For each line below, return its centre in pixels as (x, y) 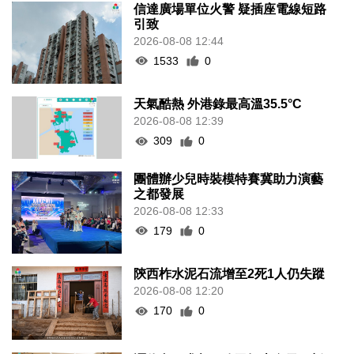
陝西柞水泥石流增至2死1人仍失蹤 (230, 274)
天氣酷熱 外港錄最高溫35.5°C (218, 104)
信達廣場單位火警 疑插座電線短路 (230, 9)
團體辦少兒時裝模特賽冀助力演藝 (229, 179)
